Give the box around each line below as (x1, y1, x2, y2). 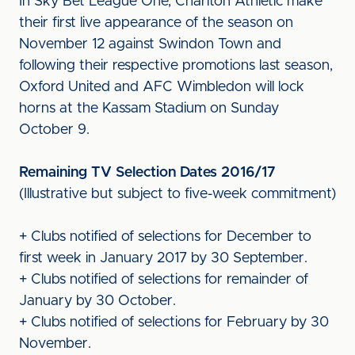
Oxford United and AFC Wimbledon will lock (19, 80, 304, 94)
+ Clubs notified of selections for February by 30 (19, 315, 329, 330)
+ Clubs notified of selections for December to (19, 230, 311, 244)
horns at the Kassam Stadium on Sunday (19, 101, 279, 116)
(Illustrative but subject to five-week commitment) (19, 187, 336, 201)
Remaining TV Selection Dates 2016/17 (19, 166, 276, 180)
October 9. (19, 123, 90, 137)
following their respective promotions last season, (19, 59, 333, 73)
